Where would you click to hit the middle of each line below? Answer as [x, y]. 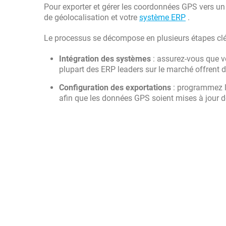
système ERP [162, 17]
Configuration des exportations [115, 88]
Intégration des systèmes [105, 59]
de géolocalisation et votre [92, 17]
